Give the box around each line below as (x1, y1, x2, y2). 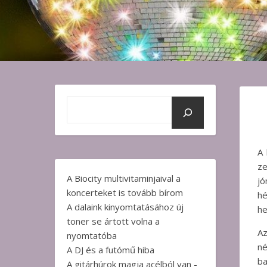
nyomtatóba (67, 229, 117, 241)
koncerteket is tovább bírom (67, 187, 183, 198)
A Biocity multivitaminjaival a (67, 172, 181, 184)
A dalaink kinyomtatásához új (67, 201, 184, 213)
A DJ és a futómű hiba (67, 244, 154, 256)
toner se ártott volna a (67, 215, 160, 227)
